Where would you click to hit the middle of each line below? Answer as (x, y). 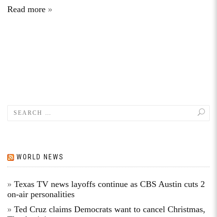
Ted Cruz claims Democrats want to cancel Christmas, (110, 209)
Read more (26, 9)
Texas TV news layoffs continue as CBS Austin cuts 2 (109, 184)
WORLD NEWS (40, 157)
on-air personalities (41, 194)
